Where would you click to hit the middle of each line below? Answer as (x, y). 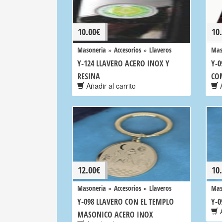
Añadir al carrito (110, 86)
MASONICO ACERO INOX (115, 215)
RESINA (89, 76)
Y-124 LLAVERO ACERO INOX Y (123, 63)
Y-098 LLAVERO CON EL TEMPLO (126, 202)
